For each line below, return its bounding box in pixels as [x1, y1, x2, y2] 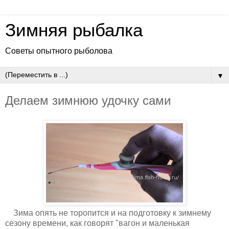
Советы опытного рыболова [5, 47, 112, 55]
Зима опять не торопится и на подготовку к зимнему [5, 208, 211, 217]
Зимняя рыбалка [5, 20, 143, 40]
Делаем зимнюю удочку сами [5, 94, 171, 107]
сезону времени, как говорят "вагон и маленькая [5, 218, 190, 227]
